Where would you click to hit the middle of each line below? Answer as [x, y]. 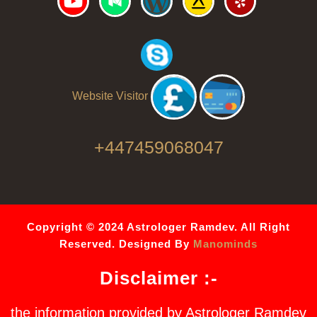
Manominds [225, 244]
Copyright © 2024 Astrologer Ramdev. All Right [158, 227]
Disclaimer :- [158, 278]
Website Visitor [110, 96]
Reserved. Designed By [126, 244]
